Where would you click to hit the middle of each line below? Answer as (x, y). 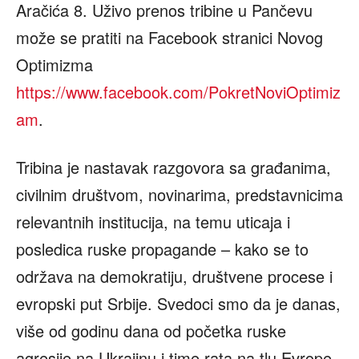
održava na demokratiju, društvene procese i (174, 276)
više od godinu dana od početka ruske (151, 331)
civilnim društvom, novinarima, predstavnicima (179, 195)
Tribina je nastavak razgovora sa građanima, (173, 167)
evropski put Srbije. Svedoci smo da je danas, (178, 304)
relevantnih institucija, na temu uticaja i (153, 222)
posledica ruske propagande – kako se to (162, 249)
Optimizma (54, 65)
